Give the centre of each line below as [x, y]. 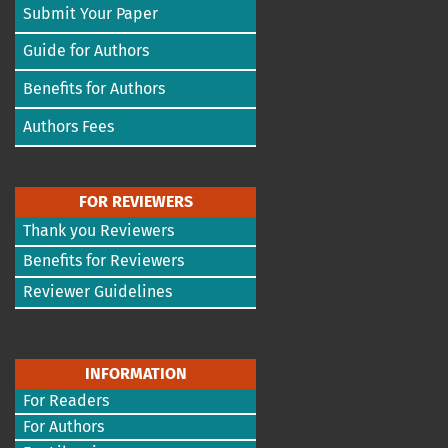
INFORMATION [135, 374]
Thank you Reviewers [98, 231]
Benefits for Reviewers [103, 261]
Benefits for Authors [94, 89]
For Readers [66, 401]
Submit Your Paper [90, 14]
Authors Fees [68, 127]
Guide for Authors [86, 51]
